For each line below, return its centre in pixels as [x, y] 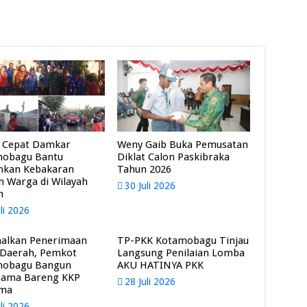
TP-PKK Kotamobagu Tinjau [183, 240]
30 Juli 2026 [150, 185]
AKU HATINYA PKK [161, 265]
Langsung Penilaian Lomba [181, 253]
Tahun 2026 [145, 169]
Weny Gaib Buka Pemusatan [183, 144]
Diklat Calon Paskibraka [174, 157]
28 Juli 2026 [150, 281]
